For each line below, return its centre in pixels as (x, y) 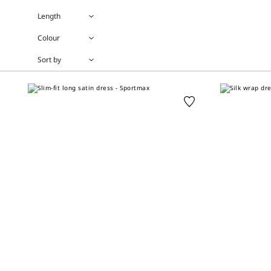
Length (49, 16)
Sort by (50, 60)
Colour (49, 38)
